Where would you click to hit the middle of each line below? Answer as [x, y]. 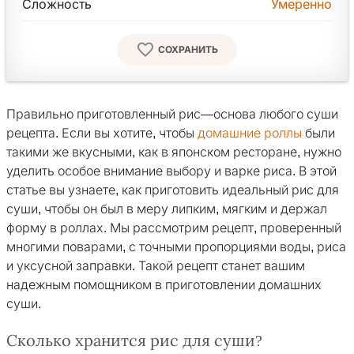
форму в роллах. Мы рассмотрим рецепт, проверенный [174, 228]
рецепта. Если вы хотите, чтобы [102, 134]
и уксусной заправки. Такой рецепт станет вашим [156, 266]
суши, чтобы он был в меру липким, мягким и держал [167, 209]
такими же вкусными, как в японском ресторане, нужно [174, 153]
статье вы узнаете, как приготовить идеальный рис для [173, 190]
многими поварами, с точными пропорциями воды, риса [176, 247]
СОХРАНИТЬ [188, 50]
